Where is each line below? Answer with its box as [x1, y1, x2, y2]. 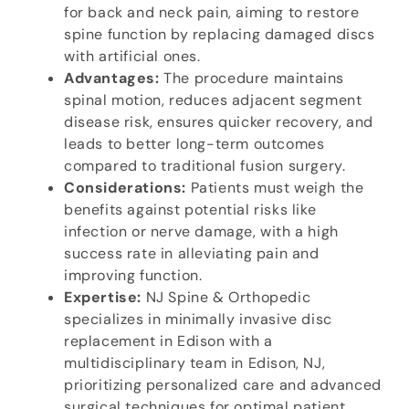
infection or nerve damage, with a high [64, 222, 339, 242]
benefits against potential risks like [64, 200, 317, 220]
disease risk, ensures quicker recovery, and [64, 112, 373, 132]
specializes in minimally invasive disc [64, 309, 332, 330]
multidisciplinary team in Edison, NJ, [64, 353, 326, 373]
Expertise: [64, 288, 142, 308]
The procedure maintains [159, 68, 345, 89]
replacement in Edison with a [64, 331, 273, 351]
